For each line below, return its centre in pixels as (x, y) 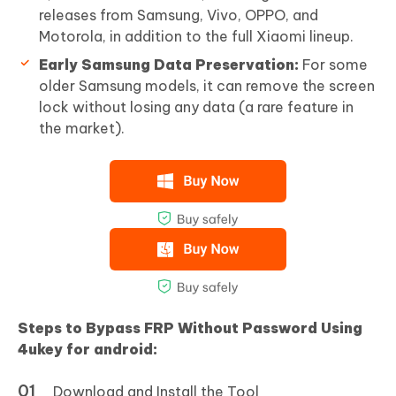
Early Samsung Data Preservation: (169, 65)
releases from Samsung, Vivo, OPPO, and (179, 15)
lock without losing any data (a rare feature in (196, 107)
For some (333, 65)
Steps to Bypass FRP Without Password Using (190, 328)
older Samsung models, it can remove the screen (207, 86)
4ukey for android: (88, 349)
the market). (82, 128)
